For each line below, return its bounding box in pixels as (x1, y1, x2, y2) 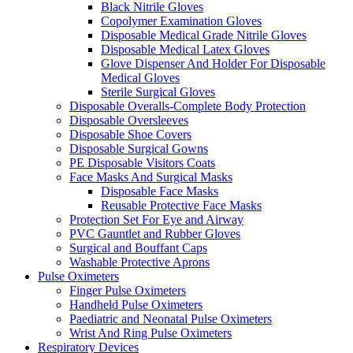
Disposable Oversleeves (69, 113, 188, 127)
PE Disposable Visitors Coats (69, 155, 215, 169)
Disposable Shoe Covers (69, 127, 191, 141)
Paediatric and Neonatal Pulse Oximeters (69, 311, 272, 325)
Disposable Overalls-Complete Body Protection (69, 98, 306, 113)
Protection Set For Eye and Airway (69, 212, 243, 226)
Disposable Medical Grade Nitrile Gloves (101, 28, 307, 42)
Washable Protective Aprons (69, 255, 210, 269)
